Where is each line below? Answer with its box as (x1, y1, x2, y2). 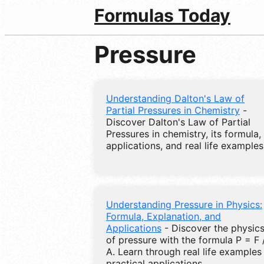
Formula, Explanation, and (106, 210, 221, 222)
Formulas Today (94, 5, 230, 26)
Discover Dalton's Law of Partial (106, 115, 250, 128)
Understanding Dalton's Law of (106, 92, 245, 104)
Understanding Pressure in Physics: (106, 198, 262, 210)
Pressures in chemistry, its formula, (106, 127, 261, 140)
